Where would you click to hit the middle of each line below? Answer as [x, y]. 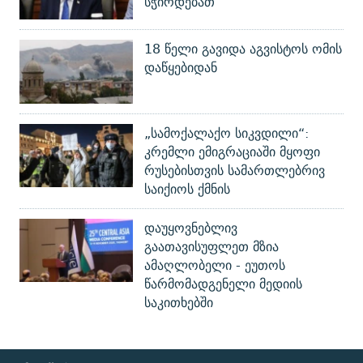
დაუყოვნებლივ [191, 228]
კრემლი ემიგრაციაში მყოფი [232, 152]
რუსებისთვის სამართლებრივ [235, 170]
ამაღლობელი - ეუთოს [215, 265]
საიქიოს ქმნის [187, 189]
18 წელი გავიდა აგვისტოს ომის [243, 49]
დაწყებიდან [181, 67]
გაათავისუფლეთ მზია [211, 246]
